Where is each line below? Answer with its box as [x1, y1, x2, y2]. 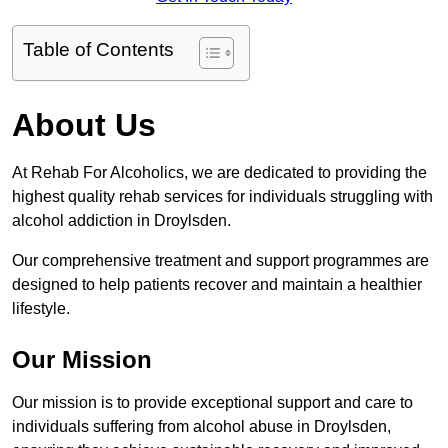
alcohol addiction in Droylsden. [12, 212, 235, 230]
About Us [12, 107, 156, 144]
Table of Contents [23, 39, 174, 61]
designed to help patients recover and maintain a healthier [12, 276, 422, 294]
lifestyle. [12, 300, 70, 318]
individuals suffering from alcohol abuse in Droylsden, [12, 418, 391, 436]
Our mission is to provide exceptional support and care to [12, 394, 413, 412]
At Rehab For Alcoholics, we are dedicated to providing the [12, 164, 427, 182]
